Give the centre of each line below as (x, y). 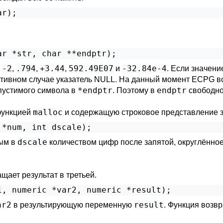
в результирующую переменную (73, 205)
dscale (32, 142)
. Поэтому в (135, 90)
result (149, 205)
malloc (48, 112)
